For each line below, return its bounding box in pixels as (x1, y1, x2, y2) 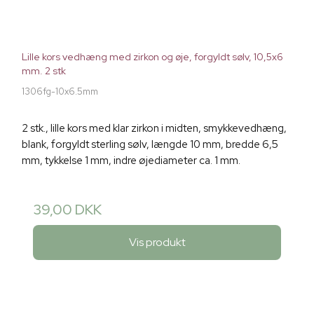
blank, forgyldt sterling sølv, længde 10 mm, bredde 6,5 (22, 137, 278, 152)
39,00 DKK (33, 200, 102, 219)
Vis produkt (128, 234, 186, 250)
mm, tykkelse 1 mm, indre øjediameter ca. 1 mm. (22, 153, 240, 168)
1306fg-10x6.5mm (22, 86, 98, 98)
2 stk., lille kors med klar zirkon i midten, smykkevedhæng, (22, 121, 287, 136)
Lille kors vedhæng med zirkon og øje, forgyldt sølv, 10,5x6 (22, 50, 283, 64)
